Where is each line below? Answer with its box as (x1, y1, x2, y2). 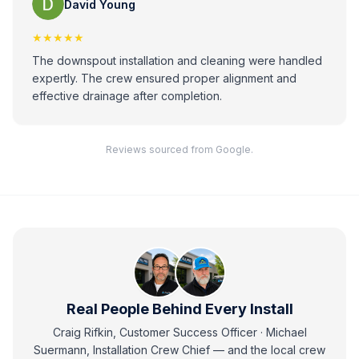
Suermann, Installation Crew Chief (34, 343, 210, 357)
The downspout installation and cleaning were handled (32, 54, 322, 67)
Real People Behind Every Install (66, 301, 293, 317)
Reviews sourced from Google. (106, 143, 253, 155)
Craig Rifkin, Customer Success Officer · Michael (52, 325, 307, 339)
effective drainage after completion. (32, 89, 222, 103)
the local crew (251, 343, 325, 357)
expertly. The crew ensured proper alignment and (32, 71, 296, 85)
